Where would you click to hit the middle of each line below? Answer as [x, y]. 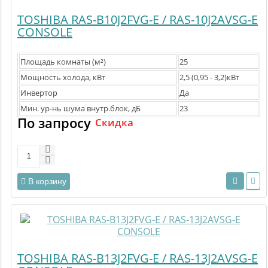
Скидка [114, 123]
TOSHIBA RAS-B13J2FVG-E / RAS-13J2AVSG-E [138, 258]
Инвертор [39, 93]
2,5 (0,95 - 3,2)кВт [209, 77]
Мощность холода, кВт [63, 77]
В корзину [47, 181]
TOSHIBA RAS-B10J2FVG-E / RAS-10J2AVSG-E [138, 20]
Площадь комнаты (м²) [63, 62]
